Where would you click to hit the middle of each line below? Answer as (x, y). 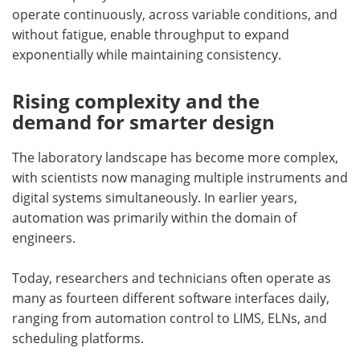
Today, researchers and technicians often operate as (172, 278)
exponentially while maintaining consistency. (147, 55)
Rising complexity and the (136, 101)
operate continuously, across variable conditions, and (175, 14)
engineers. (44, 238)
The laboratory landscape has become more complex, (175, 157)
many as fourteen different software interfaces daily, (171, 298)
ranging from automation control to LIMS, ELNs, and (170, 318)
